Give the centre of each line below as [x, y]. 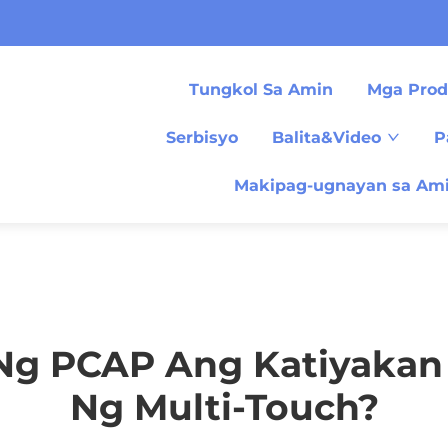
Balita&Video [327, 137]
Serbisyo [202, 137]
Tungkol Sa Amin [261, 89]
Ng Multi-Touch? [224, 407]
